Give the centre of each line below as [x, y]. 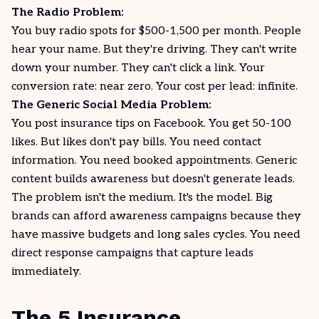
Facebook [179, 124]
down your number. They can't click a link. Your [138, 68]
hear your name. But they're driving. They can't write [154, 49]
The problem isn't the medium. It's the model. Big [142, 198]
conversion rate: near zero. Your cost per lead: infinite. [155, 87]
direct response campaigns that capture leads [132, 253]
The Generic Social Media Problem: [111, 105]
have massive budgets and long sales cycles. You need [156, 235]
